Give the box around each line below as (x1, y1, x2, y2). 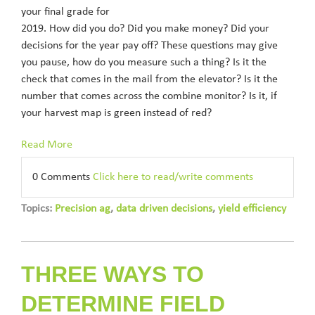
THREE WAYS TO (21, 262, 204, 287)
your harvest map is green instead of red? (21, 108, 214, 119)
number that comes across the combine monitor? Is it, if (21, 91, 277, 102)
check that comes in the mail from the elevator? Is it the (21, 74, 278, 85)
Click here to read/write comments (93, 172, 253, 183)
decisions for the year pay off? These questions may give (21, 40, 278, 51)
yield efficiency (218, 203, 286, 214)
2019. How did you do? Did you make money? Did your (21, 23, 269, 34)
